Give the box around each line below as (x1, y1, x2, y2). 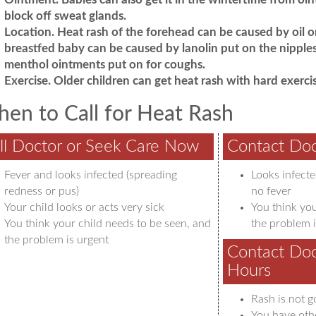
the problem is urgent (4, 234, 109, 245)
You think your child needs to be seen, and (4, 218, 211, 229)
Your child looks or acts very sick (4, 202, 164, 213)
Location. (4, 26, 54, 38)
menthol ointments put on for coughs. (4, 59, 205, 71)
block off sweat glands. (4, 10, 126, 22)
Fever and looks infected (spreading (4, 169, 177, 181)
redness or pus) (4, 186, 79, 197)
